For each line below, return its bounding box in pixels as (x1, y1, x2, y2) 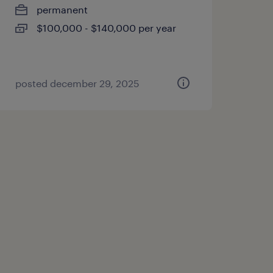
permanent (36, 4, 88, 15)
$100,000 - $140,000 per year (36, 22, 176, 34)
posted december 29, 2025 (15, 77, 140, 89)
